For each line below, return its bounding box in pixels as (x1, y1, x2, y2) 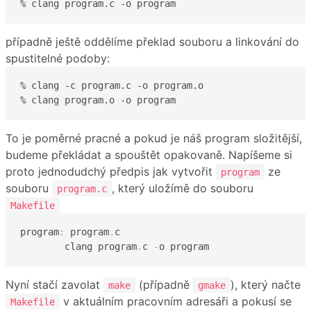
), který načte (230, 277, 301, 292)
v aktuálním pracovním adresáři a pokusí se (60, 294, 292, 308)
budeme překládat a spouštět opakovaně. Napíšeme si (6, 147, 292, 162)
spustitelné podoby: (6, 51, 110, 65)
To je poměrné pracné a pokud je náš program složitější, (6, 131, 302, 145)
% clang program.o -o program (20, 94, 176, 106)
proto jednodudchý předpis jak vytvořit (6, 164, 216, 178)
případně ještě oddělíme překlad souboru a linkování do (6, 34, 299, 49)
